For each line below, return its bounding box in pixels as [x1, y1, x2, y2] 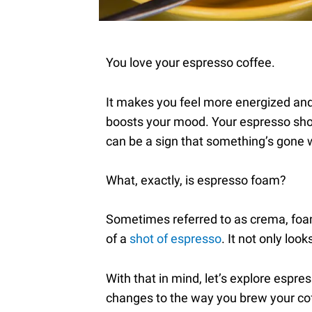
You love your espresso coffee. [106, 54, 275, 70]
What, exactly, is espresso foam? [106, 172, 286, 187]
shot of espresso [130, 231, 221, 247]
